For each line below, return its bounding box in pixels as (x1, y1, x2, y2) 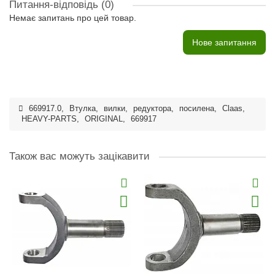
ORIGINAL (85, 115, 123, 123)
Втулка (69, 104, 96, 113)
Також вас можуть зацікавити (9, 150, 150, 162)
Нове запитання (192, 37, 257, 47)
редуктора (133, 104, 171, 113)
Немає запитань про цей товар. (9, 13, 136, 23)
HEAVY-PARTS (21, 115, 77, 123)
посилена (179, 104, 214, 113)
